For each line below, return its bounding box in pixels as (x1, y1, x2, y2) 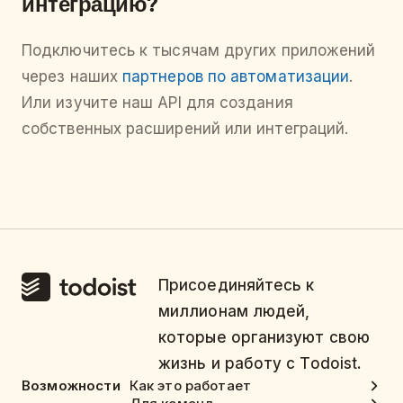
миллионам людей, (158, 301, 310, 320)
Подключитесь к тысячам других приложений (22, 40, 376, 59)
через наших (22, 67, 123, 85)
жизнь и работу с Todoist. (158, 354, 363, 372)
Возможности (22, 376, 121, 394)
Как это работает (129, 376, 252, 394)
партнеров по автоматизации (122, 67, 350, 85)
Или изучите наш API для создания (22, 93, 293, 112)
